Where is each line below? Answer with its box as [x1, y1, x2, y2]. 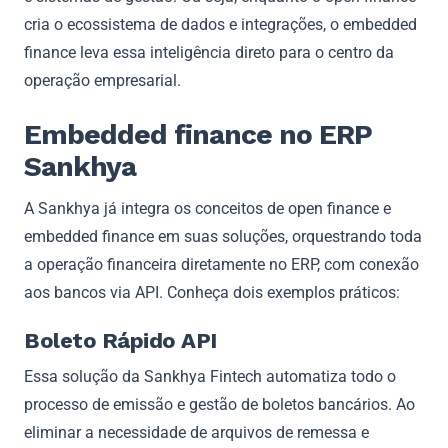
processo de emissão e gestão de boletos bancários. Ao [24, 394, 415, 414]
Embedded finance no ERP [24, 117, 372, 151]
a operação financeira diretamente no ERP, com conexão [24, 254, 419, 274]
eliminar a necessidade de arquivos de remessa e [24, 422, 369, 442]
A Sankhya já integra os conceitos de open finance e [24, 198, 391, 218]
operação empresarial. [24, 70, 181, 90]
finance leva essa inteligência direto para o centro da [24, 42, 394, 62]
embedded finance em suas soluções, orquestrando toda [24, 226, 422, 246]
